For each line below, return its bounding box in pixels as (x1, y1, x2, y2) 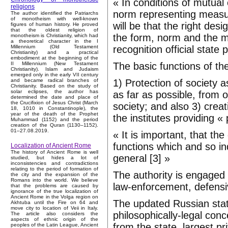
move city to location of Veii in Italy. (11, 205, 98, 211)
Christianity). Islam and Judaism (11, 66, 98, 72)
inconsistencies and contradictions (11, 160, 98, 166)
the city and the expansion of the (11, 172, 98, 178)
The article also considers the (11, 211, 98, 217)
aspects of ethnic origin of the (11, 216, 98, 222)
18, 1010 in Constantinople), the (11, 105, 98, 111)
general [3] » (113, 153, 170, 164)
